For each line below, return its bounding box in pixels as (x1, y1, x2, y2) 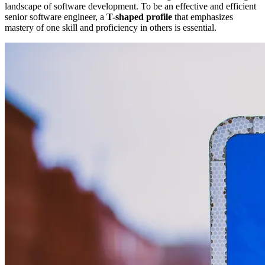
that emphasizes (172, 12, 233, 22)
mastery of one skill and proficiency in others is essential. (5, 22, 216, 33)
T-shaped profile (106, 12, 172, 22)
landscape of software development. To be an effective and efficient (5, 1, 256, 12)
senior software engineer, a (5, 12, 106, 22)
